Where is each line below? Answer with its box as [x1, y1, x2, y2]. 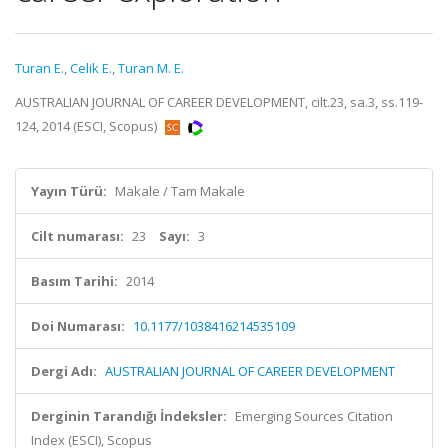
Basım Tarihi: [31, 272, 118, 290]
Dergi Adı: [31, 362, 97, 380]
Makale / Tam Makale [115, 182, 245, 200]
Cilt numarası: [31, 227, 124, 245]
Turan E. [15, 59, 64, 77]
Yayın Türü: [31, 182, 107, 200]
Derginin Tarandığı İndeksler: [31, 407, 227, 425]
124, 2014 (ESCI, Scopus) [15, 117, 160, 135]
